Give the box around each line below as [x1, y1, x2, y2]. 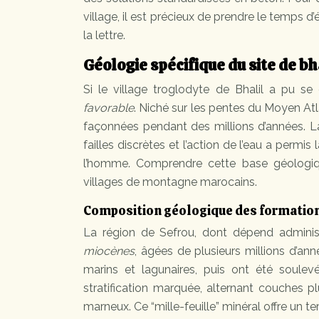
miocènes [83, 244, 135, 258]
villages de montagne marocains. [83, 175, 257, 189]
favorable [83, 101, 134, 115]
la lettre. [83, 28, 125, 43]
